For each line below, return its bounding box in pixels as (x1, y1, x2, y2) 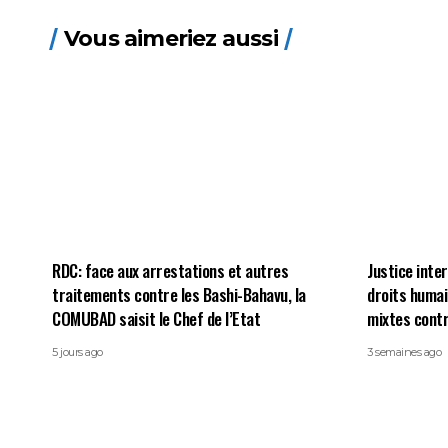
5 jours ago (52, 345, 103, 359)
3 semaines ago (367, 345, 441, 359)
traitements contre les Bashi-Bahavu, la (52, 282, 306, 307)
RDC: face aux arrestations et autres (52, 258, 288, 283)
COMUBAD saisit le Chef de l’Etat (52, 306, 260, 331)
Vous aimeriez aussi (64, 25, 278, 52)
